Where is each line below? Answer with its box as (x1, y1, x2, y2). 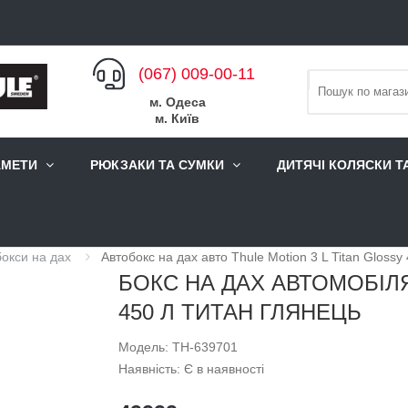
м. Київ (155, 110, 199, 126)
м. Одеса (148, 94, 206, 109)
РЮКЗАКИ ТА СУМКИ (90, 158, 224, 173)
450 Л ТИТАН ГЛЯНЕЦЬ (117, 359, 362, 384)
